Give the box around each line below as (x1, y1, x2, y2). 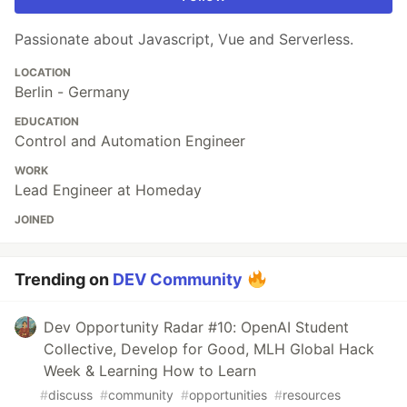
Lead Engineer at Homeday (15, 181, 202, 200)
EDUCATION (15, 114, 79, 129)
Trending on (15, 270, 113, 290)
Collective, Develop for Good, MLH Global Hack (44, 340, 374, 359)
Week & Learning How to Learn (44, 362, 256, 381)
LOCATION (15, 65, 71, 80)
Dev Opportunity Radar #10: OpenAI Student (44, 318, 349, 337)
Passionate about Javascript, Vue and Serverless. (15, 30, 353, 49)
